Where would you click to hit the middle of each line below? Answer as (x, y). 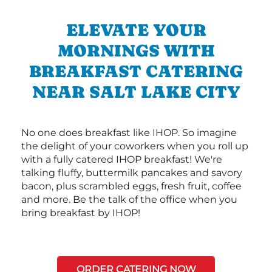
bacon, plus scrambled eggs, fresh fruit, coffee (131, 186)
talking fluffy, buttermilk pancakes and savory (132, 172)
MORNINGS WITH (136, 50)
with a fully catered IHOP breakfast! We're (122, 159)
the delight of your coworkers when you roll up (135, 146)
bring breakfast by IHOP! (81, 212)
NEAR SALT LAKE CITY (136, 91)
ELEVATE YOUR (136, 29)
